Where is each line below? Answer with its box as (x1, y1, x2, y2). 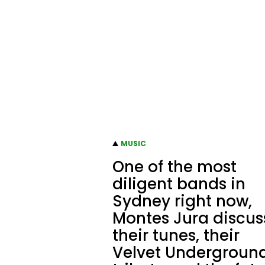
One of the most (112, 156, 237, 177)
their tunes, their (112, 224, 240, 246)
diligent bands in (112, 173, 245, 195)
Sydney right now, (112, 190, 252, 212)
